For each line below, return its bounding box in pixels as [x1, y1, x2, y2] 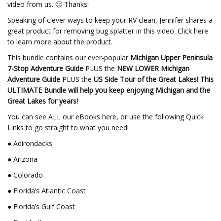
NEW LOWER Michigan [117, 64, 189, 73]
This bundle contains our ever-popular [7, 53, 130, 62]
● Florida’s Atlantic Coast [7, 186, 86, 195]
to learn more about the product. [7, 37, 112, 46]
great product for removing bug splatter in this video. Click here [7, 26, 208, 36]
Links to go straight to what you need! [7, 123, 129, 132]
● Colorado [7, 170, 43, 180]
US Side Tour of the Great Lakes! [94, 74, 198, 84]
